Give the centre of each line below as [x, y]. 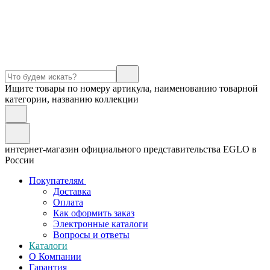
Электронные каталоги [101, 224]
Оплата [68, 202]
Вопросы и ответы [91, 235]
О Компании [55, 256]
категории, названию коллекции [72, 99]
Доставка [72, 191]
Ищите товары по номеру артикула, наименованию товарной [131, 88]
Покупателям [58, 181]
